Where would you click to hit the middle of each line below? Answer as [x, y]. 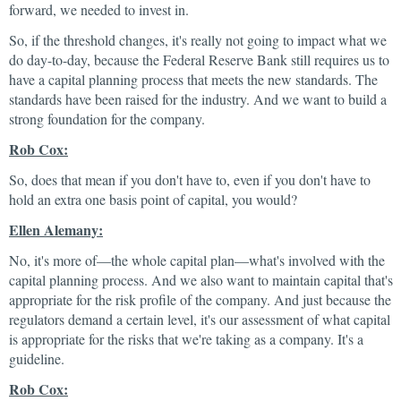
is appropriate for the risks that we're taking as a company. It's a [186, 339]
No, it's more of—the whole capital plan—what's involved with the [197, 260]
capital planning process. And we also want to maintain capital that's [201, 280]
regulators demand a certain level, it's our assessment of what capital [200, 319]
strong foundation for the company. [107, 119]
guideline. [37, 358]
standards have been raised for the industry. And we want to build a [198, 99]
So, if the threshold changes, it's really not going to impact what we [198, 40]
